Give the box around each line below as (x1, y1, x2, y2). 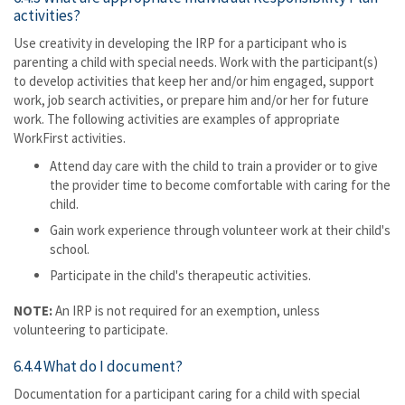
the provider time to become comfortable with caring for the (50, 176, 391, 193)
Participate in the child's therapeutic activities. (50, 267, 311, 284)
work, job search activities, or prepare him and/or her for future (14, 91, 369, 108)
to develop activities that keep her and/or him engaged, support (14, 72, 374, 89)
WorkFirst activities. (14, 129, 126, 146)
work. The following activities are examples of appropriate (14, 110, 340, 127)
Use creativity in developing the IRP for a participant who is (14, 34, 347, 52)
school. (50, 240, 89, 258)
